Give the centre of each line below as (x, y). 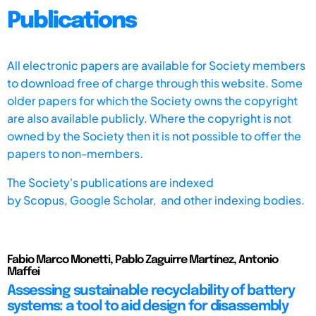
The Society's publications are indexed (110, 182)
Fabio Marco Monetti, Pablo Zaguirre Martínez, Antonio (142, 260)
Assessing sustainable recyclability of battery (151, 291)
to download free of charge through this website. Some (155, 83)
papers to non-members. (75, 153)
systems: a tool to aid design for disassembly (148, 306)
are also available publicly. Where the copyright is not (149, 118)
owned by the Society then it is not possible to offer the (154, 135)
